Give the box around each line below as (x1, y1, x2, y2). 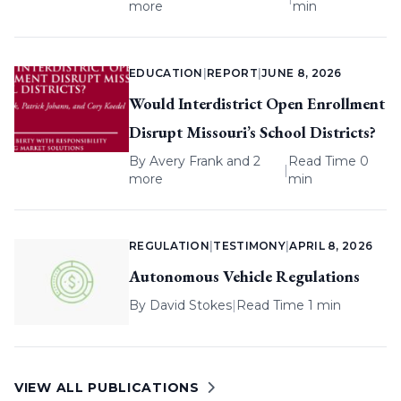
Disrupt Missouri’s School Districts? (129, 122, 376, 143)
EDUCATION (129, 66, 203, 81)
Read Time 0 (287, 153, 369, 170)
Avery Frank (149, 153, 223, 170)
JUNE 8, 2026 (261, 66, 342, 81)
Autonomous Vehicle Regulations (129, 266, 360, 287)
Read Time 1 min (236, 297, 341, 314)
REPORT (207, 66, 258, 81)
